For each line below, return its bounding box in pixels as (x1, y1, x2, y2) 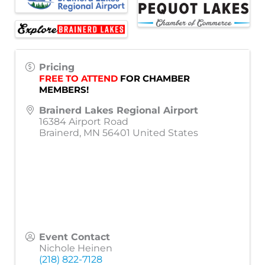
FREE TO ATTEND (39, 72, 118, 84)
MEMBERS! (39, 83, 89, 95)
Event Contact (39, 231, 110, 243)
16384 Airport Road (39, 115, 128, 127)
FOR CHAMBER (118, 72, 190, 84)
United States (132, 127, 198, 138)
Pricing (39, 61, 75, 73)
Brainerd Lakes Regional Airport (39, 104, 198, 116)
